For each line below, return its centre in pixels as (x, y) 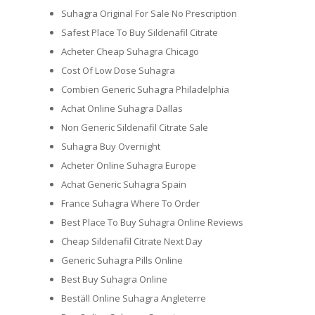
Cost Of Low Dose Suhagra (118, 71)
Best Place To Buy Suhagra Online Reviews (152, 223)
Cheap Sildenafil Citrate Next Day (132, 242)
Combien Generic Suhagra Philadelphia (145, 90)
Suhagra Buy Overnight (111, 147)
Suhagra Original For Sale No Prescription (149, 14)
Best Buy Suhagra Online (114, 279)
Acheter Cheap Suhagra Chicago (130, 52)
